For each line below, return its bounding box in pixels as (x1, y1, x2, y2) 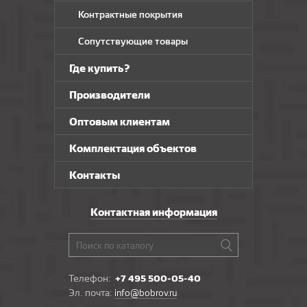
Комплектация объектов (69, 142, 197, 155)
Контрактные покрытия (78, 9, 182, 20)
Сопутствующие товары (78, 36, 188, 47)
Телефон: (69, 273, 115, 284)
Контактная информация (90, 206, 217, 219)
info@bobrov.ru (114, 287, 177, 298)
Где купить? (69, 62, 130, 75)
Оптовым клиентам (69, 115, 170, 128)
